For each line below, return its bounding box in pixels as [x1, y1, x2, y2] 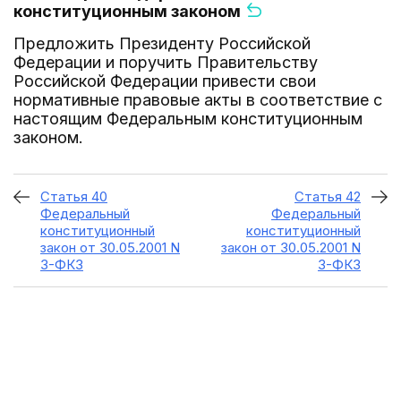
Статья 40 [40, 188, 107, 205]
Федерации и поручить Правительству [13, 53, 318, 72]
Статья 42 [294, 188, 361, 205]
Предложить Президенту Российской [13, 34, 311, 53]
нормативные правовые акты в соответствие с [13, 90, 382, 109]
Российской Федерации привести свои [13, 72, 316, 90]
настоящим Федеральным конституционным [13, 109, 363, 128]
